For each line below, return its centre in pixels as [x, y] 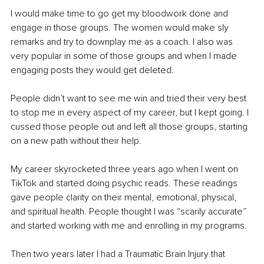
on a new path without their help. [76, 141]
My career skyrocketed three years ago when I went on [126, 169]
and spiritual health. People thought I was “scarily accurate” [130, 212]
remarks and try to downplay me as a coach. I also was [123, 42]
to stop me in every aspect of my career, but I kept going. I [131, 113]
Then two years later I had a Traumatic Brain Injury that [119, 254]
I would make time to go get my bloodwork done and [121, 14]
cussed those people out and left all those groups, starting [130, 127]
